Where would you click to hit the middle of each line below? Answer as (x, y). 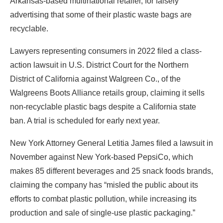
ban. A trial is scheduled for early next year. (85, 120)
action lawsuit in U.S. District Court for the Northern (99, 65)
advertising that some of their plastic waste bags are (101, 14)
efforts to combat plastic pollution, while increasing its (103, 199)
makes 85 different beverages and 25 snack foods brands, (111, 171)
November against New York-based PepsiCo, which (102, 157)
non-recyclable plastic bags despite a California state (103, 107)
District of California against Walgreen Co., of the (95, 79)
